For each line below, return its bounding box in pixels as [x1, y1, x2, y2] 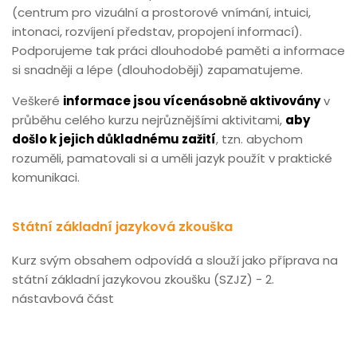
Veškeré [12, 92, 63, 109]
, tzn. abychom [216, 131, 303, 147]
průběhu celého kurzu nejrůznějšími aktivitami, [12, 112, 285, 128]
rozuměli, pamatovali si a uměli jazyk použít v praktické [12, 150, 332, 167]
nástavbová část [12, 290, 114, 307]
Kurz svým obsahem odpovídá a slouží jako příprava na [12, 252, 338, 269]
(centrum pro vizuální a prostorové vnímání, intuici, [12, 4, 311, 21]
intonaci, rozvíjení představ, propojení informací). [12, 23, 302, 40]
